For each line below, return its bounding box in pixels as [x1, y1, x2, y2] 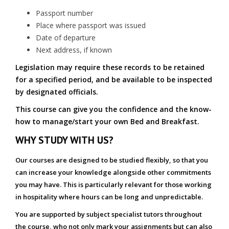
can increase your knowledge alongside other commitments [15, 168, 211, 177]
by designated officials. [15, 87, 98, 97]
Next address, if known [36, 45, 112, 55]
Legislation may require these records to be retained [15, 62, 204, 72]
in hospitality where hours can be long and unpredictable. [15, 192, 203, 201]
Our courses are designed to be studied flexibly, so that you [15, 155, 208, 165]
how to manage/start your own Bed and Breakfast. [15, 117, 199, 126]
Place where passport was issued [36, 20, 146, 30]
